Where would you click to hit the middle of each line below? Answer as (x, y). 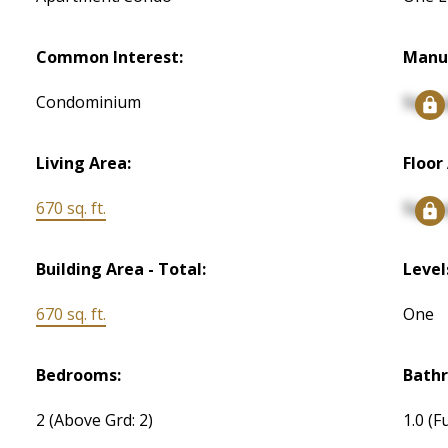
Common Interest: (110, 57)
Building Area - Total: (121, 269)
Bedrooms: (79, 375)
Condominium (89, 102)
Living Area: (84, 163)
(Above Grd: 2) (101, 420)
